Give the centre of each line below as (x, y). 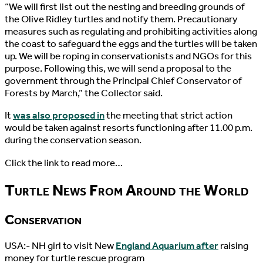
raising (233, 245)
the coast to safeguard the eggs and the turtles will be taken (131, 43)
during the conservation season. (73, 140)
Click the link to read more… (64, 163)
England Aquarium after (167, 245)
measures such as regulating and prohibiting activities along (131, 31)
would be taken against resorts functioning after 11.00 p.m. (129, 128)
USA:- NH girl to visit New (60, 245)
